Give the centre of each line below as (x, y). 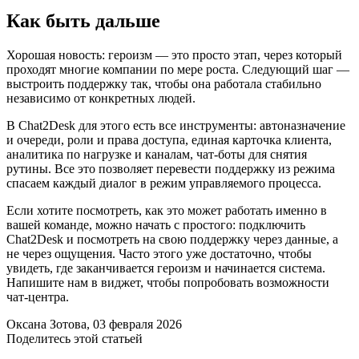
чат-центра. (38, 297)
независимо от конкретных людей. (101, 98)
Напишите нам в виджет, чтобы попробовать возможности (168, 282)
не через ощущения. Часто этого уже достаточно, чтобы (159, 254)
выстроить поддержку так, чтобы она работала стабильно (164, 84)
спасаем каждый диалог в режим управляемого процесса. (164, 183)
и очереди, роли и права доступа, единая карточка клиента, (169, 140)
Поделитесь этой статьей (75, 339)
